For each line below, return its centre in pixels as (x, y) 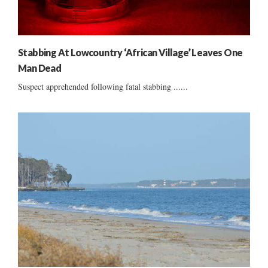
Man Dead (40, 68)
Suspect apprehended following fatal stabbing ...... (103, 86)
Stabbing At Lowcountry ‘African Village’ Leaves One (130, 52)
